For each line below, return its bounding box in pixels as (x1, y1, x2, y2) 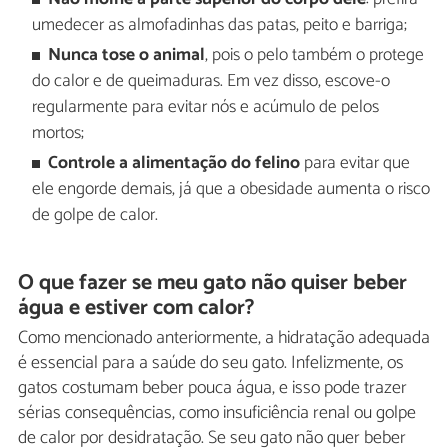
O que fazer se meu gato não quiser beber (18, 264, 408, 301)
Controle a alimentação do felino (48, 149, 301, 179)
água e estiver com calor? (18, 289, 255, 326)
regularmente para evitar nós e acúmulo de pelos (31, 92, 379, 122)
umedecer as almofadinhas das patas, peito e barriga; (31, 10, 407, 40)
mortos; (31, 118, 84, 148)
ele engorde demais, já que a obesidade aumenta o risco (31, 175, 430, 205)
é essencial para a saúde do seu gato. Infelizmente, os (18, 348, 404, 379)
